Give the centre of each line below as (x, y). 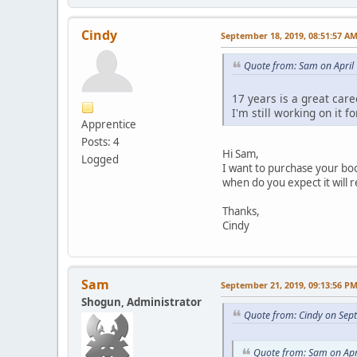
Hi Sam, (241, 153)
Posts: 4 (100, 141)
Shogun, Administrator (141, 302)
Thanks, (241, 211)
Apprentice (109, 124)
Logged (100, 159)
